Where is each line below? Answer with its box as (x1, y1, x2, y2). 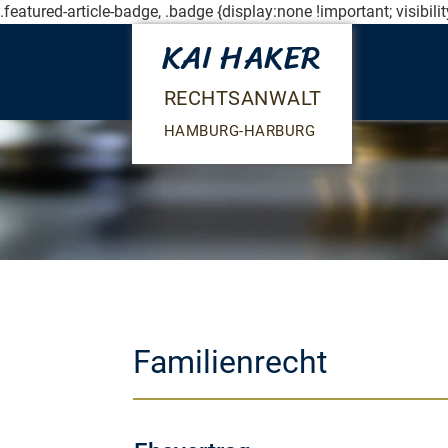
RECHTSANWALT (163, 86, 322, 110)
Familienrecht (132, 343, 327, 381)
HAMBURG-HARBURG (163, 122, 316, 140)
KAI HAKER (161, 29, 320, 86)
